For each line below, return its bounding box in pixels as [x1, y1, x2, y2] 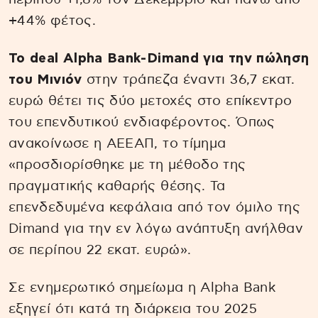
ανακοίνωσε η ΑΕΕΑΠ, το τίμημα [9, 136, 226, 150]
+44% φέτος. [9, 14, 96, 28]
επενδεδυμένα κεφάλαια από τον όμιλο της [9, 200, 301, 214]
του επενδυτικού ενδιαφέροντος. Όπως [9, 115, 275, 129]
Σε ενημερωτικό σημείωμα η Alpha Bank [9, 280, 275, 295]
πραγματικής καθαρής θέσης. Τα [9, 179, 226, 193]
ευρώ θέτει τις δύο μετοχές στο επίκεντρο [9, 94, 292, 108]
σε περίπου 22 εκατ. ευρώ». [9, 243, 192, 257]
